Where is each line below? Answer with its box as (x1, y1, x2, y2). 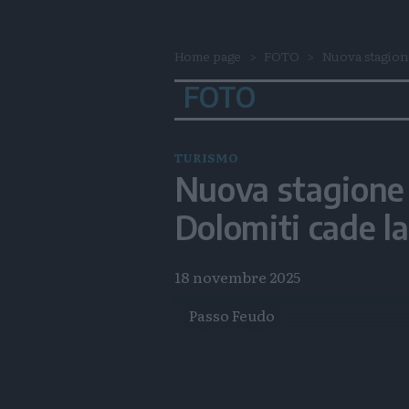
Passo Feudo (188, 304, 275, 327)
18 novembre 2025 (173, 266, 300, 288)
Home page (173, 47, 242, 65)
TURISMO (173, 149, 238, 166)
